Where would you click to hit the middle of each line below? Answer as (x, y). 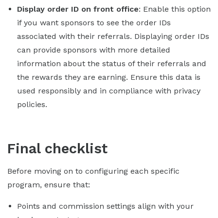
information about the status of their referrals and (112, 63)
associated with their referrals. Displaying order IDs (113, 36)
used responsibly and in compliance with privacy (109, 91)
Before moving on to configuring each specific (93, 171)
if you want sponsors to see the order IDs (94, 22)
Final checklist (57, 148)
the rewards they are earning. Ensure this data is (109, 77)
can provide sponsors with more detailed (94, 50)
